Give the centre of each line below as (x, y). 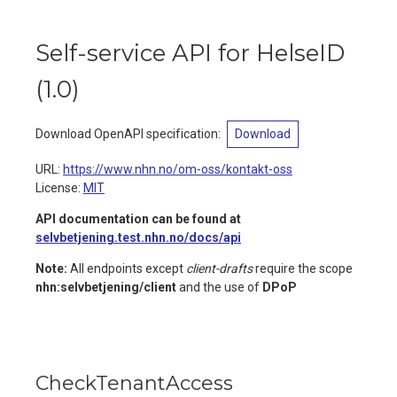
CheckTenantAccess (134, 383)
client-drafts (219, 269)
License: (58, 188)
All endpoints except (127, 269)
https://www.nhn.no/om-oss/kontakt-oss (178, 169)
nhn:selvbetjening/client (106, 287)
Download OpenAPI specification (127, 134)
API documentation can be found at (138, 219)
